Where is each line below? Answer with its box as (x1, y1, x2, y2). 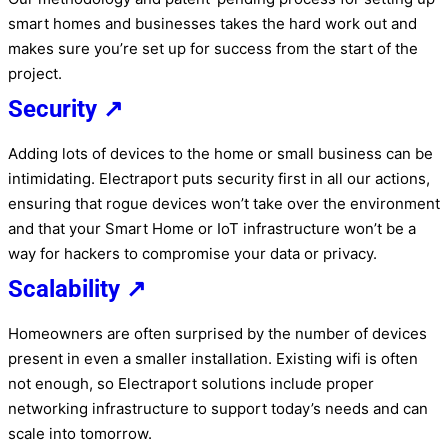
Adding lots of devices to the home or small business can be (8, 143, 433, 163)
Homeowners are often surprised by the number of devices (8, 323, 427, 343)
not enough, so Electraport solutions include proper (8, 373, 374, 393)
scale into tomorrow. (8, 423, 152, 443)
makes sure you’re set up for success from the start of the (8, 38, 418, 58)
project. (8, 63, 62, 83)
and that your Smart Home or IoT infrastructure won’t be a (8, 218, 416, 238)
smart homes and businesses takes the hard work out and (8, 13, 417, 33)
